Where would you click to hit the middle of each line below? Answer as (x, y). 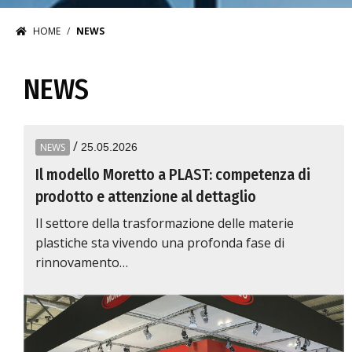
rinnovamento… (82, 262)
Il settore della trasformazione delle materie (165, 223)
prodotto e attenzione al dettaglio (146, 196)
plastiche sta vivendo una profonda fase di (160, 243)
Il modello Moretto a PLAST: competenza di (173, 174)
